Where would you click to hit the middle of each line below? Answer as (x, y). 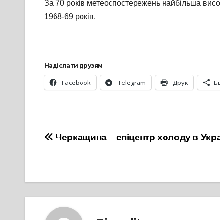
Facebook (76, 83)
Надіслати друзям (73, 66)
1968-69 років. (70, 17)
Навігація (80, 141)
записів (72, 161)
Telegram (132, 83)
